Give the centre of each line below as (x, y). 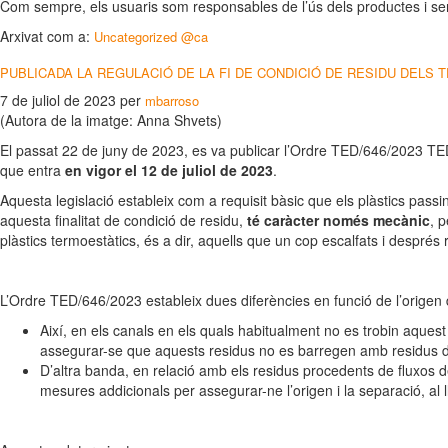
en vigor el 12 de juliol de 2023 (169, 170)
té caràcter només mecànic (338, 220)
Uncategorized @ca (151, 36)
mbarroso (172, 100)
